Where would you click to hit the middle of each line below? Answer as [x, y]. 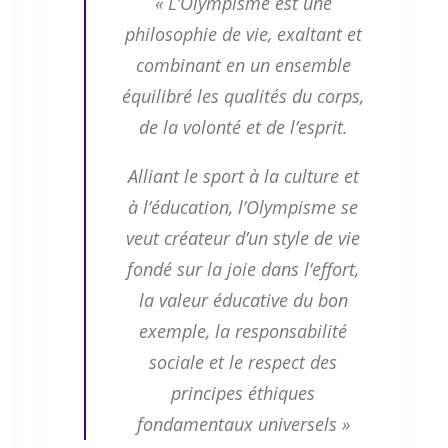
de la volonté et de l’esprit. [243, 127]
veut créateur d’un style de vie [243, 238]
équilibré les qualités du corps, [243, 96]
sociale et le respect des [243, 362]
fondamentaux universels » [243, 424]
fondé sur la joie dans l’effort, [243, 269]
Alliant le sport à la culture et [243, 176]
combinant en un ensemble [243, 65]
